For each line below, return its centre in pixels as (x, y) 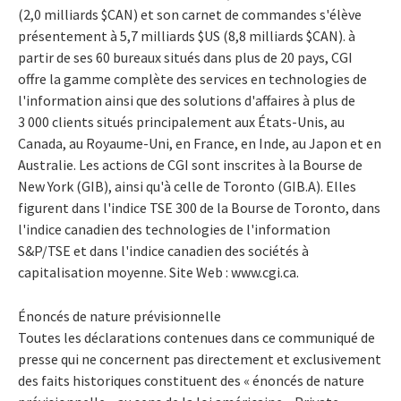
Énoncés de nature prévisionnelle (119, 316)
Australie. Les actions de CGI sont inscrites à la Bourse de (190, 164)
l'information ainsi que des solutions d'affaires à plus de (187, 100)
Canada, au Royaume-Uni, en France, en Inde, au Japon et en (200, 143)
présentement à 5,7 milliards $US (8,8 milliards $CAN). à (187, 35)
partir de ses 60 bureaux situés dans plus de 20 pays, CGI (185, 57)
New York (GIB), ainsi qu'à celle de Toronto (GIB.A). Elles (187, 186)
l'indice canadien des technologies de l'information (174, 229)
